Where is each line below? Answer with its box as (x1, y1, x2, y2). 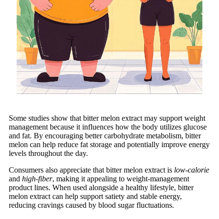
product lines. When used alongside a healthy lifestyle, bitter (9, 183, 194, 192)
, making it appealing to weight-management (52, 174, 189, 183)
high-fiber (22, 174, 52, 183)
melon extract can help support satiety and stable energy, (9, 192, 182, 200)
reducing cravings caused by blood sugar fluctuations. (9, 200, 174, 209)
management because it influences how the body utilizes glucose (9, 122, 207, 131)
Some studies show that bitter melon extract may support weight (9, 113, 205, 122)
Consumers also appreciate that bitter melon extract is (9, 165, 174, 174)
